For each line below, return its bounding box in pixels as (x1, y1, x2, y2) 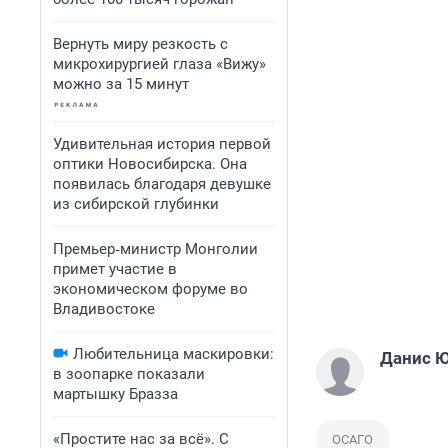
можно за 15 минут (53, 75, 189, 93)
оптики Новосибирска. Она (53, 155, 247, 173)
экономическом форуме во (53, 280, 248, 298)
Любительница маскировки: (73, 345, 274, 363)
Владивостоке (53, 300, 155, 318)
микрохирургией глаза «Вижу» (53, 55, 266, 73)
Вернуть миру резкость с (53, 35, 228, 53)
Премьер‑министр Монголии (53, 240, 258, 258)
